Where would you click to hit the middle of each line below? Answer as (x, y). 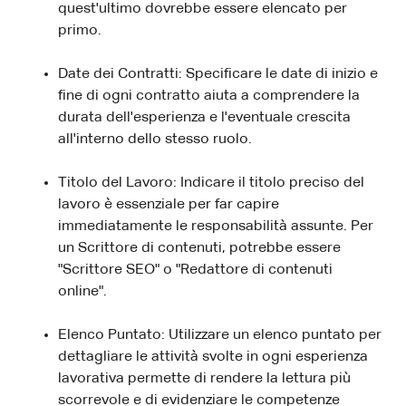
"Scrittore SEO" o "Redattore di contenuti (195, 271)
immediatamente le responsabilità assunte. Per (216, 227)
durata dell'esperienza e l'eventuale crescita (204, 118)
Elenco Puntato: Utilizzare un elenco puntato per (220, 336)
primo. (80, 31)
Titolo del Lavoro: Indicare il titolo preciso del (211, 184)
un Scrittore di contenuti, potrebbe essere (199, 249)
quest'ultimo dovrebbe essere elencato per (203, 10)
